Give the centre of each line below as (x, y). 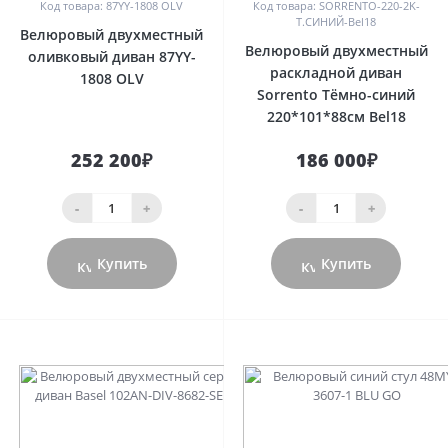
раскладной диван (336, 72)
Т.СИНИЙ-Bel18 (336, 21)
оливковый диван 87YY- (111, 56)
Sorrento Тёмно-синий (336, 94)
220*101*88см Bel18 (336, 116)
